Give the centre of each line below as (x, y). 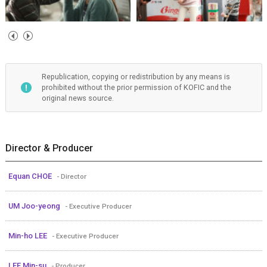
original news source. (77, 98)
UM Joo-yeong (35, 206)
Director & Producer (49, 148)
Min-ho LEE (28, 235)
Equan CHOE (31, 176)
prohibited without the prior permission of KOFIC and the (136, 87)
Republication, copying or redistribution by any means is (136, 76)
